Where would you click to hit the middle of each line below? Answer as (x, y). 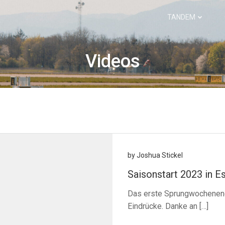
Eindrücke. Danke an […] (168, 206)
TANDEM (181, 17)
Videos (113, 61)
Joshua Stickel (160, 155)
